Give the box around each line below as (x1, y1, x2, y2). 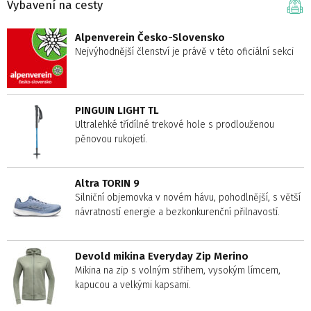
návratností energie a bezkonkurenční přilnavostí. (75, 206, 280, 219)
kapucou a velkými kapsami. (75, 279, 191, 292)
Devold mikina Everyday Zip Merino (75, 250, 249, 263)
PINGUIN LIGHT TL (75, 104, 159, 117)
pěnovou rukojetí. (75, 133, 147, 146)
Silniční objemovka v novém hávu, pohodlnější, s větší (75, 192, 301, 204)
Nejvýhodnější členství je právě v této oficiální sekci (75, 46, 294, 58)
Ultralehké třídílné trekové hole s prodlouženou (75, 119, 274, 131)
